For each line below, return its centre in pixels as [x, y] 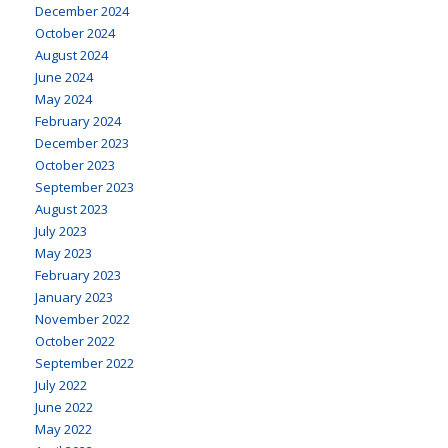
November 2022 [82, 318]
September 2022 [84, 362]
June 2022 [64, 406]
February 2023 [78, 274]
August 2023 [71, 208]
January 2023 [74, 296]
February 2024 [78, 120]
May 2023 [63, 252]
